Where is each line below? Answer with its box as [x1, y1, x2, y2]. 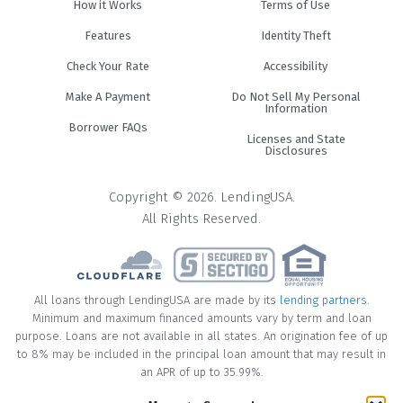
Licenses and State [246, 131, 345, 146]
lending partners [279, 292, 367, 307]
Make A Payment [65, 89, 150, 103]
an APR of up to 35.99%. [139, 364, 264, 379]
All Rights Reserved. [142, 210, 261, 227]
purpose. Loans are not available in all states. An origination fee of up [15, 328, 388, 343]
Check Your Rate [66, 58, 149, 73]
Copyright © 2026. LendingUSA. [108, 188, 295, 205]
